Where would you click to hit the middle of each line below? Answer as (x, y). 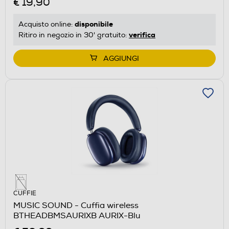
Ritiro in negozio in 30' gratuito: (74, 35)
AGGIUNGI (121, 58)
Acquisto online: (47, 24)
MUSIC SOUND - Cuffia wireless (76, 205)
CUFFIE (25, 193)
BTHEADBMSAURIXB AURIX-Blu (77, 215)
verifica (142, 35)
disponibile (94, 24)
